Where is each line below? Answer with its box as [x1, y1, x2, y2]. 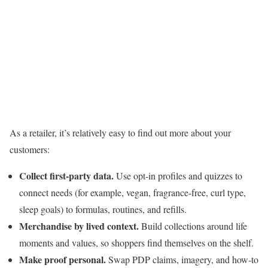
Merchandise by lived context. [19, 219, 141, 233]
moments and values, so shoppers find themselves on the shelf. [19, 236, 254, 249]
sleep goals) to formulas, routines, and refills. [19, 203, 187, 216]
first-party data [50, 169, 111, 183]
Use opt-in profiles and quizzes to [116, 169, 242, 182]
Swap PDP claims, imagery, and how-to [108, 253, 258, 266]
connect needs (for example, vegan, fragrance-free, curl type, [19, 186, 246, 199]
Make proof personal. [19, 252, 108, 267]
